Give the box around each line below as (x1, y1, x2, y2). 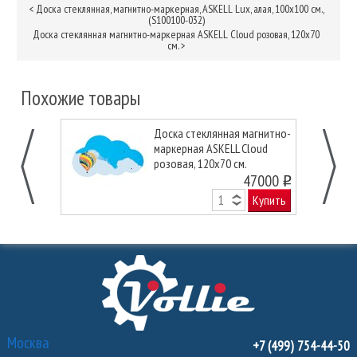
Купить (253, 191, 287, 208)
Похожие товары (20, 84, 140, 111)
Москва (6, 331, 49, 353)
